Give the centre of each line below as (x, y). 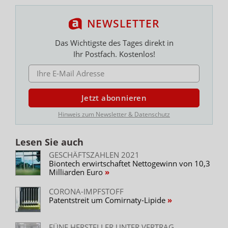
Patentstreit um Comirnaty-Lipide (108, 200)
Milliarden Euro (77, 172)
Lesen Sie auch (49, 142)
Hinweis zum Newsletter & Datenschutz (114, 114)
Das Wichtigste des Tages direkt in (114, 42)
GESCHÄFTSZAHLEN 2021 (94, 154)
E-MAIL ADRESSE (52, 68)
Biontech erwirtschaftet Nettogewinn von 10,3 (130, 163)
